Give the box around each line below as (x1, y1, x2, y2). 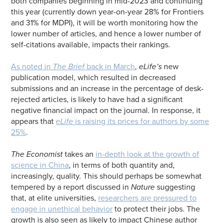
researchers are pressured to (98, 193, 197, 203)
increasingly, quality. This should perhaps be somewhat (11, 171, 202, 181)
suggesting (155, 182, 196, 192)
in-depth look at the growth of (96, 149, 200, 159)
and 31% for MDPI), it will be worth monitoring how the (11, 17, 199, 28)
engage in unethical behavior (11, 204, 113, 214)
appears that (11, 116, 56, 126)
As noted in (11, 61, 53, 72)
